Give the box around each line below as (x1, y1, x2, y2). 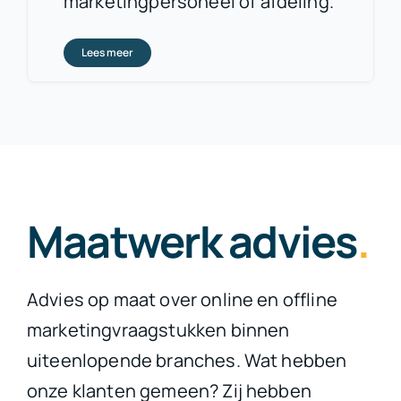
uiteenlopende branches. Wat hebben (26, 347, 347, 372)
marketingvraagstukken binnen (26, 317, 290, 342)
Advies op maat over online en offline (26, 286, 337, 311)
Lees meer (81, 44, 133, 60)
